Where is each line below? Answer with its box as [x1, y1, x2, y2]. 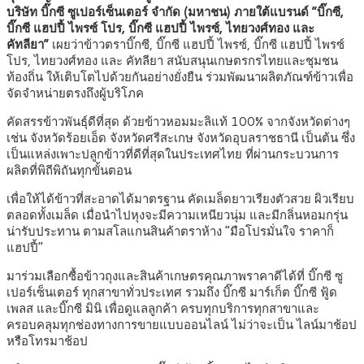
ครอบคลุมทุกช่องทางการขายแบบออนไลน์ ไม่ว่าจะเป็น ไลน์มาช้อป [6, 316, 357, 334]
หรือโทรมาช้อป [6, 332, 88, 350]
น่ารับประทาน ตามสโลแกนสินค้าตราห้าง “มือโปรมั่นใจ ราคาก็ [6, 223, 334, 240]
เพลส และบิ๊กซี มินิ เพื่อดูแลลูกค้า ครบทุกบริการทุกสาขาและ [6, 300, 319, 318]
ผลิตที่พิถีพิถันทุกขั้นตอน [6, 162, 132, 180]
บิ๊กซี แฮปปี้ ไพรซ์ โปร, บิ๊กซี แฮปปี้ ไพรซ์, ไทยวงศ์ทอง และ [6, 19, 314, 37]
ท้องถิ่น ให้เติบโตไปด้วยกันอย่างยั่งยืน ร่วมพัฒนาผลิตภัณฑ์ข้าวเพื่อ [6, 68, 353, 86]
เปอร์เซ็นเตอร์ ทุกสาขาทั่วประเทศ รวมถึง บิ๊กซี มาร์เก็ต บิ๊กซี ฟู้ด [6, 284, 337, 301]
